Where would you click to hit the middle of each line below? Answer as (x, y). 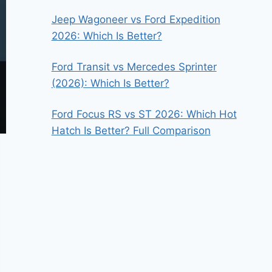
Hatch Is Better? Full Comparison (131, 130)
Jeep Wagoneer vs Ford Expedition (136, 19)
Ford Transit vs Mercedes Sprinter (134, 66)
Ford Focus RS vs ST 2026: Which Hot (144, 114)
